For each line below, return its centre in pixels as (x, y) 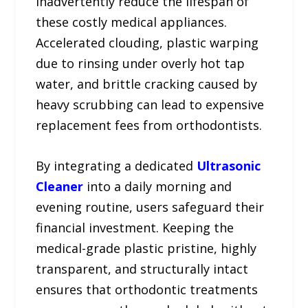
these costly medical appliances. (132, 22)
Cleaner (60, 187)
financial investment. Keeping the (135, 228)
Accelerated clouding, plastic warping (147, 43)
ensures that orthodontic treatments (147, 290)
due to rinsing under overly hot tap (141, 64)
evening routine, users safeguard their (150, 207)
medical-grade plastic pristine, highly (146, 249)
